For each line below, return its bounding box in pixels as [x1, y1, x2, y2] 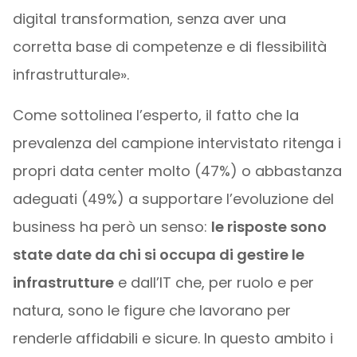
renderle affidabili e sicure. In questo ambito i [12, 328, 333, 349]
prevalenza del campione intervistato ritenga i [12, 133, 341, 154]
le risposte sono [210, 217, 327, 237]
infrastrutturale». [12, 65, 129, 85]
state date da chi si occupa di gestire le [12, 245, 304, 265]
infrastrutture [12, 273, 114, 293]
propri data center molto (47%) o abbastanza [12, 161, 342, 182]
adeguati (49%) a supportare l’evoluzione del [12, 189, 334, 210]
